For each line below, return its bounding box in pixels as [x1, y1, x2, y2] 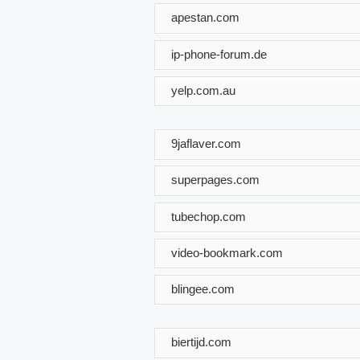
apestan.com [171, 10, 239, 24]
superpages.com [171, 172, 260, 186]
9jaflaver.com [171, 136, 241, 150]
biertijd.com [171, 334, 231, 349]
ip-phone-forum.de [171, 47, 267, 61]
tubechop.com [171, 209, 246, 223]
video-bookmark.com [171, 245, 283, 260]
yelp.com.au [171, 83, 235, 97]
